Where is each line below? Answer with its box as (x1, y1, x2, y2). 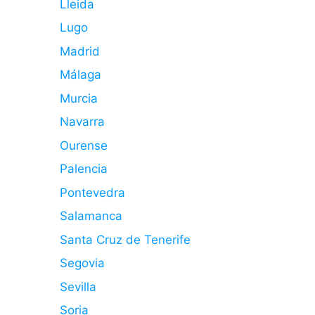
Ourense (59, 138, 108, 153)
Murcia (59, 91, 98, 105)
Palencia (59, 162, 108, 176)
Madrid (59, 44, 100, 58)
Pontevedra (59, 185, 125, 200)
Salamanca (59, 209, 122, 223)
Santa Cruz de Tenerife (59, 232, 191, 247)
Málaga (59, 67, 101, 82)
